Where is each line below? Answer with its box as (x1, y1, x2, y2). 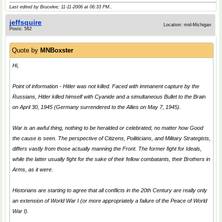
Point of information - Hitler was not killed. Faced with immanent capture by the (12, 83, 199, 89)
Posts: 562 (9, 26, 32, 31)
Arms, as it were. (12, 166, 53, 172)
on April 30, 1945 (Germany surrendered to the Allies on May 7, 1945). (12, 104, 181, 110)
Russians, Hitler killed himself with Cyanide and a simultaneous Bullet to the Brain (12, 94, 206, 100)
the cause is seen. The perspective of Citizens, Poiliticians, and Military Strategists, (12, 135, 211, 141)
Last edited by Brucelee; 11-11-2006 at (9, 4, 90, 9)
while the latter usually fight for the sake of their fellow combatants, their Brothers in (12, 156, 210, 162)
